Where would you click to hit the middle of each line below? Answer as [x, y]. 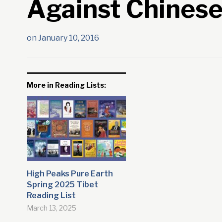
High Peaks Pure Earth [70, 174]
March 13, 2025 [51, 208]
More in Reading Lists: [66, 85]
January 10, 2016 [68, 38]
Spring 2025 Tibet [62, 185]
